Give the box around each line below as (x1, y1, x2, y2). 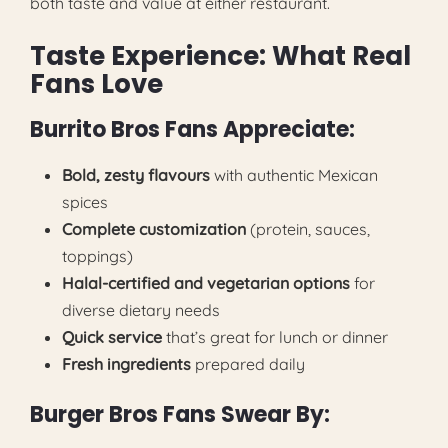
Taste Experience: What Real (30, 38, 411, 75)
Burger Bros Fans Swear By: (30, 399, 330, 431)
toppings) (62, 246, 133, 267)
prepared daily (191, 354, 305, 375)
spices (62, 192, 108, 213)
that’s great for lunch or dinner (162, 327, 388, 348)
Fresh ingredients (62, 354, 191, 375)
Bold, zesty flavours (62, 165, 210, 186)
